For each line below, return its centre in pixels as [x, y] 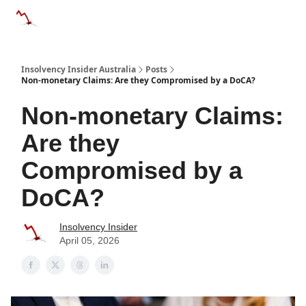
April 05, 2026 [89, 240]
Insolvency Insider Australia [79, 69]
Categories [74, 16]
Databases [139, 16]
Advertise [200, 20]
